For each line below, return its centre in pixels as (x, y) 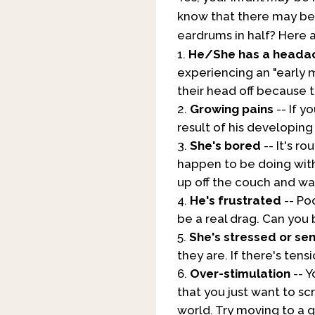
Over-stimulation (240, 274)
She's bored (225, 146)
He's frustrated (236, 201)
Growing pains (232, 109)
